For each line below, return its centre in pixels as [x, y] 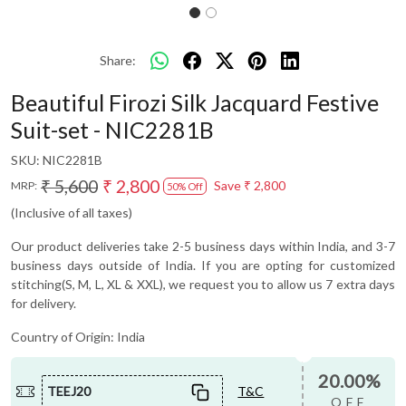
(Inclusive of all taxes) [72, 212]
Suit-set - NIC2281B [112, 129]
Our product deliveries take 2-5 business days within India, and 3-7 [203, 246]
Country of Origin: [64, 336]
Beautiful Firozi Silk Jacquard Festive [195, 102]
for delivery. [43, 303]
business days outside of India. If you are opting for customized [203, 265]
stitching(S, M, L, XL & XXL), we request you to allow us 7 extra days [203, 284]
